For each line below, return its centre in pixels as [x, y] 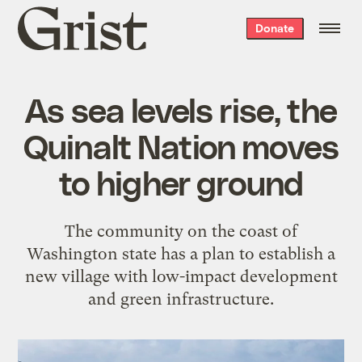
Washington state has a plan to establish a [181, 253]
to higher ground [181, 181]
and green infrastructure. [181, 299]
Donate [274, 28]
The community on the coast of [181, 231]
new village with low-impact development [181, 276]
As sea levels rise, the [181, 109]
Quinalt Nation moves [181, 145]
